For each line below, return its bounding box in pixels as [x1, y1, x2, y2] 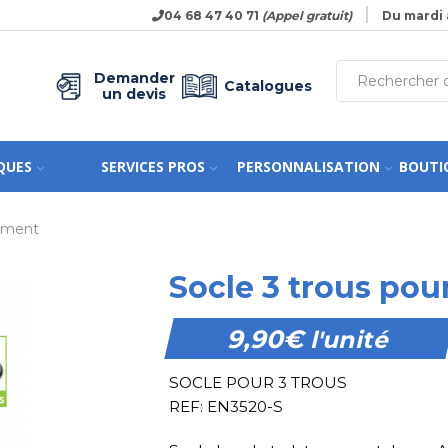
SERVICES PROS [100, 156, 205, 176]
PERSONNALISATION [236, 156, 380, 176]
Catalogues [224, 77, 313, 95]
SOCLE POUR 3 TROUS [168, 372, 347, 392]
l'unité [301, 325, 394, 355]
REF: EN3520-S [168, 396, 283, 416]
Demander [93, 69, 175, 87]
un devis [102, 85, 167, 103]
